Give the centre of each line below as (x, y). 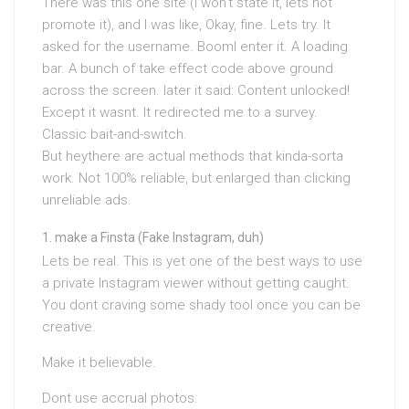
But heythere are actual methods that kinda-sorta (193, 157)
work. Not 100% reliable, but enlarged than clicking (196, 178)
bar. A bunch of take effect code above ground (188, 69)
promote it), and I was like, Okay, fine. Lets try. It (186, 25)
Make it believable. (99, 363)
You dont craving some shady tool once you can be (201, 305)
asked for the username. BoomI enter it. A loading (195, 47)
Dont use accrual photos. (120, 399)
